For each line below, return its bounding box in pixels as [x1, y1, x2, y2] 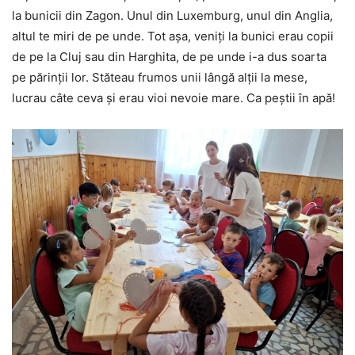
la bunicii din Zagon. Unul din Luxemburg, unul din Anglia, [12, 8, 333, 24]
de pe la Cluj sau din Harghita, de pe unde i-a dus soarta [12, 49, 326, 65]
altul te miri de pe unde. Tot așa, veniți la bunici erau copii [12, 29, 334, 44]
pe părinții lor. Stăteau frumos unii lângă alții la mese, [12, 70, 307, 86]
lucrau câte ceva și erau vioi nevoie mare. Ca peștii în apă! [12, 90, 335, 106]
